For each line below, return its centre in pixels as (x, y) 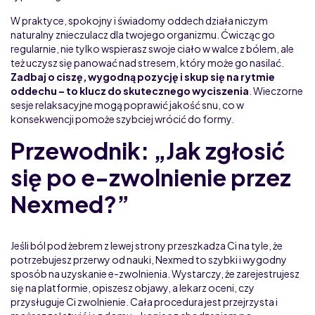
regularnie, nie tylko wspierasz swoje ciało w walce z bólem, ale (152, 48)
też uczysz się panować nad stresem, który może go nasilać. (147, 62)
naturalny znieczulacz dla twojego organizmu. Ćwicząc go (143, 34)
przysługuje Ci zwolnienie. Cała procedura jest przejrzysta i (144, 301)
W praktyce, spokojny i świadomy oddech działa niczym (139, 20)
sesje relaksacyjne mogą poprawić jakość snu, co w (127, 104)
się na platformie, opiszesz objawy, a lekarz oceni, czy (133, 287)
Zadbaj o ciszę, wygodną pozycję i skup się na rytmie (143, 76)
